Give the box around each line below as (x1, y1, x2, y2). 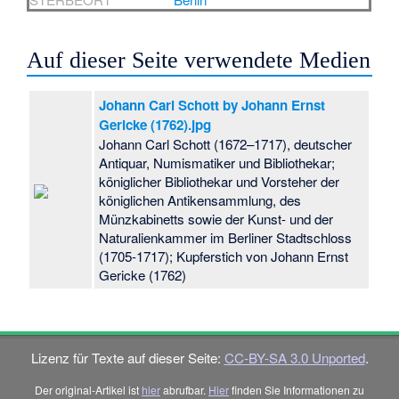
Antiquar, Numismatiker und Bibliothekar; (99, 152, 336, 172)
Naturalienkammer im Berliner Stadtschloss (99, 227, 353, 247)
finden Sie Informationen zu (229, 381, 364, 397)
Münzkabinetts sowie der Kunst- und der (99, 208, 334, 228)
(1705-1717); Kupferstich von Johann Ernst (99, 246, 349, 265)
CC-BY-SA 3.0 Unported (224, 348, 365, 368)
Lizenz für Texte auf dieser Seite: (30, 348, 224, 368)
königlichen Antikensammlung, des (99, 190, 302, 209)
